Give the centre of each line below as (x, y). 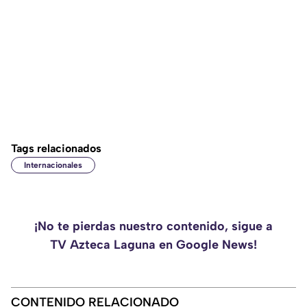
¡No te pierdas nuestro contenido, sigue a (153, 226)
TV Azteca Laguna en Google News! (153, 245)
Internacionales (53, 165)
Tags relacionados (56, 149)
